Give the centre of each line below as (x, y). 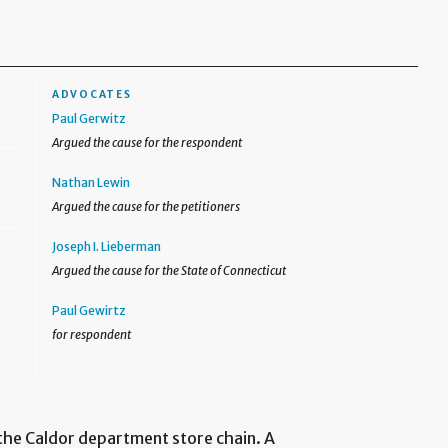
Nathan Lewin (91, 182)
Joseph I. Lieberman (107, 246)
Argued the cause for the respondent (147, 142)
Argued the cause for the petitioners (146, 206)
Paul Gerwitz (89, 118)
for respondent (92, 334)
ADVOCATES (92, 94)
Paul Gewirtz (89, 310)
